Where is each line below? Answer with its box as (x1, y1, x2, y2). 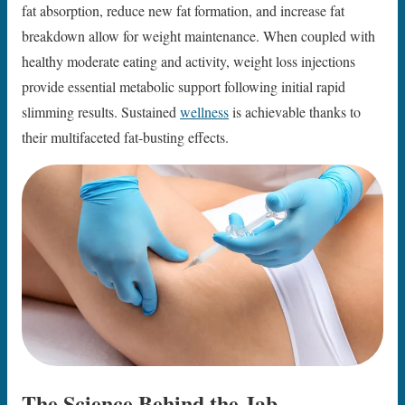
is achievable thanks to (229, 102, 361, 122)
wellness (180, 102, 229, 122)
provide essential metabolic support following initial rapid (22, 77, 345, 97)
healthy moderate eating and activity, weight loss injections (22, 52, 355, 71)
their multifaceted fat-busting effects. (22, 127, 229, 147)
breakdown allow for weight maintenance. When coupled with (22, 26, 375, 46)
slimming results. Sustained (22, 102, 180, 122)
